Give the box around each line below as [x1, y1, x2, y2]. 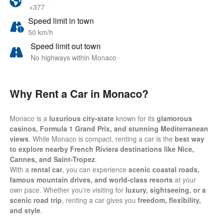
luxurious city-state [49, 113, 114, 123]
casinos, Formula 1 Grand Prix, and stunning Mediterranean [10, 124, 208, 133]
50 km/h [28, 27, 53, 37]
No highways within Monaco [31, 53, 116, 62]
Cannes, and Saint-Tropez [10, 154, 95, 164]
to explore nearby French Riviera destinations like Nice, [10, 144, 194, 154]
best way [175, 134, 204, 144]
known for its [114, 113, 157, 123]
